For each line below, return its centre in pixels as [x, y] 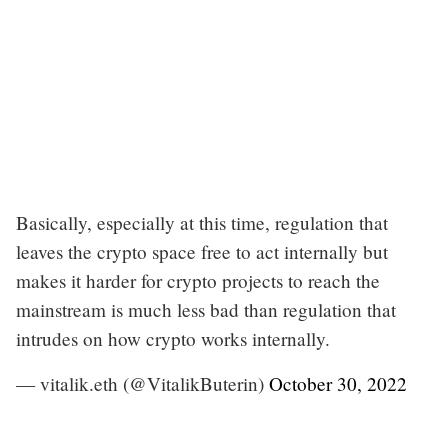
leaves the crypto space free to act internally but [202, 251]
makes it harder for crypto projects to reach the [198, 280]
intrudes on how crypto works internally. [173, 338]
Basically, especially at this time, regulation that [202, 222]
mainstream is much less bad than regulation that [206, 309]
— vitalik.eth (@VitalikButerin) [142, 383]
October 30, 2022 [338, 383]
